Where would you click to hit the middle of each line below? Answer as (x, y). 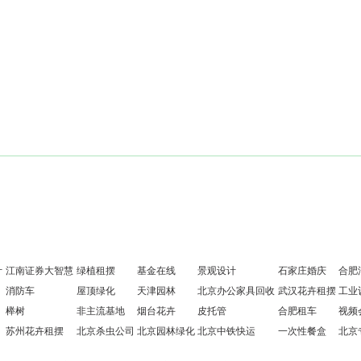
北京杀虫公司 (106, 331)
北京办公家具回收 (236, 291)
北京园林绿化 (166, 331)
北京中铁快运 (226, 331)
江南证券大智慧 (39, 271)
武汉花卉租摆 (307, 291)
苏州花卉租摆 (35, 331)
